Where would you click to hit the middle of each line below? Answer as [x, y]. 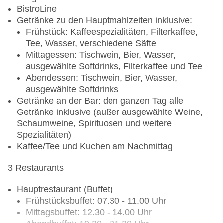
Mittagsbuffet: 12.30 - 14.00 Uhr [89, 212]
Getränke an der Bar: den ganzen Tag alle [100, 101]
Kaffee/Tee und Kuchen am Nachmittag [95, 147]
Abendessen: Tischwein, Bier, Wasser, [102, 78]
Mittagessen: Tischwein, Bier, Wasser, [101, 55]
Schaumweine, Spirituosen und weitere [94, 124]
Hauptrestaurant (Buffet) [65, 189]
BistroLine [37, 9]
